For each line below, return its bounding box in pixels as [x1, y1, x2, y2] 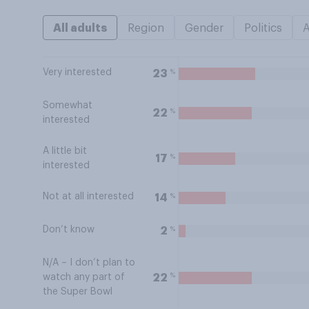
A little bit [43, 146, 87, 156]
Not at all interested [43, 192, 134, 201]
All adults [53, 23, 107, 34]
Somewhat [43, 101, 92, 110]
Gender [185, 23, 223, 34]
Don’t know [43, 225, 94, 235]
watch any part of [43, 272, 125, 282]
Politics [244, 23, 282, 34]
